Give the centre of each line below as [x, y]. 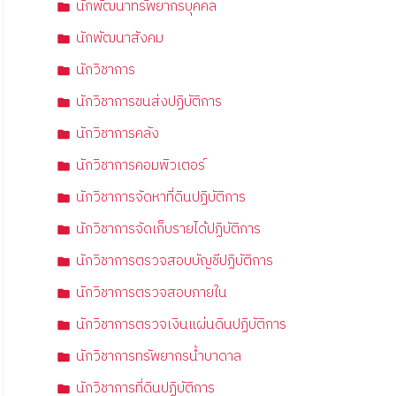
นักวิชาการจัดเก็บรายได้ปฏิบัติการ [168, 230]
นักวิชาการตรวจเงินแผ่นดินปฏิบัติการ [181, 325]
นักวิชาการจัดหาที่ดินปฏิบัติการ [161, 198]
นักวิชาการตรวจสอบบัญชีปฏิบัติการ [175, 262]
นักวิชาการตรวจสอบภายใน [152, 293]
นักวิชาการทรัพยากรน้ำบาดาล [159, 357]
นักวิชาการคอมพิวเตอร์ [141, 166]
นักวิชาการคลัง [118, 134]
